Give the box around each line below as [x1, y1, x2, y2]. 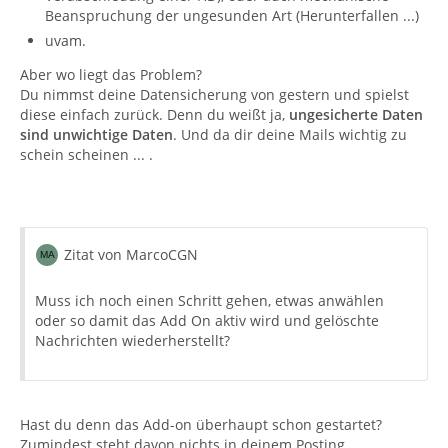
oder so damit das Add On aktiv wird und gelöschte [35, 311, 379, 330]
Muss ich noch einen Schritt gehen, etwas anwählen [35, 291, 384, 310]
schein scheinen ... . [20, 145, 153, 164]
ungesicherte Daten [289, 105, 423, 124]
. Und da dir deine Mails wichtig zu [173, 125, 407, 144]
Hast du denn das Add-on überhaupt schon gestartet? [20, 415, 382, 434]
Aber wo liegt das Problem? [20, 65, 202, 84]
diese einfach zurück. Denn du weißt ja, [20, 105, 289, 124]
